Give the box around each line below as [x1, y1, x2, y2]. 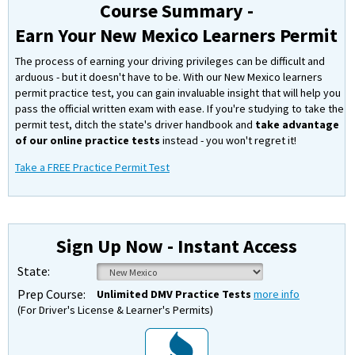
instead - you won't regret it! [160, 133, 296, 147]
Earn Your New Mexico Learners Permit [15, 23, 338, 48]
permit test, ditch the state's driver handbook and [15, 117, 255, 132]
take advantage [255, 117, 339, 132]
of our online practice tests [15, 133, 160, 147]
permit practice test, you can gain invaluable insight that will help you [15, 86, 341, 100]
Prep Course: [17, 285, 86, 302]
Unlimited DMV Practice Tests [97, 286, 251, 301]
